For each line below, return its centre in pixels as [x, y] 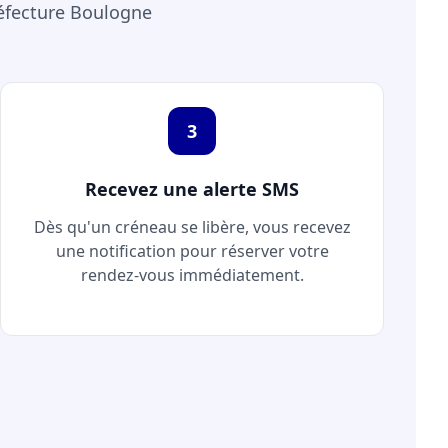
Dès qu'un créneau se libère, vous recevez [192, 227]
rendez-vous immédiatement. [192, 275]
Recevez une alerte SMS [192, 189]
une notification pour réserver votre [192, 251]
